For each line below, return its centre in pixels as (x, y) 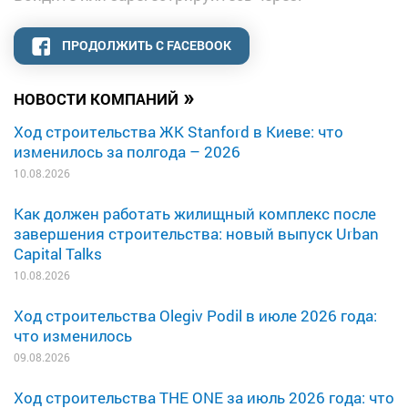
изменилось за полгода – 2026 (127, 151)
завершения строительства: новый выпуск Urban (196, 233)
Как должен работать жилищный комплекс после (195, 213)
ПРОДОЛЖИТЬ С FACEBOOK (147, 46)
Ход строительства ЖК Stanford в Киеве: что (178, 131)
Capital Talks (58, 253)
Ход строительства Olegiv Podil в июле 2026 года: (195, 315)
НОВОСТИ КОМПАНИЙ (96, 98)
